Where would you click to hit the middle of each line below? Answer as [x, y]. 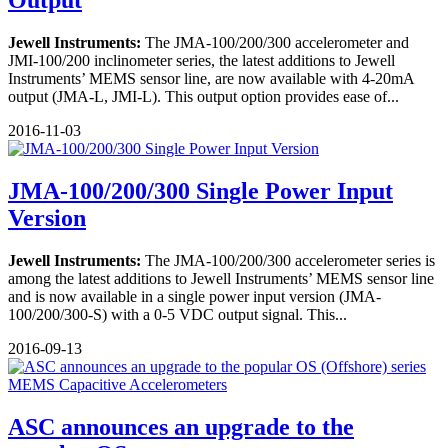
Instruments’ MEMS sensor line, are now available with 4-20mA [211, 79]
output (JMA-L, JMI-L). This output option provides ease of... [203, 97]
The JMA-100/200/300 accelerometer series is [290, 261]
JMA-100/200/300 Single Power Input [200, 191]
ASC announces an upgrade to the [181, 427]
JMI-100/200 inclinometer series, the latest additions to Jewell [201, 61]
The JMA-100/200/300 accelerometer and [277, 43]
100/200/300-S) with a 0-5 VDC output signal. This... [177, 315]
